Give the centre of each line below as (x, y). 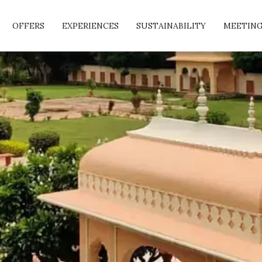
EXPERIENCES (90, 26)
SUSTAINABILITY (171, 26)
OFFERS (28, 26)
